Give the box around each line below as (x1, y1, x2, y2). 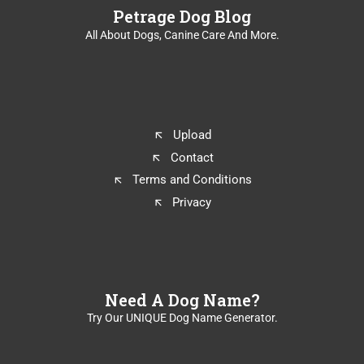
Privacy (172, 194, 212, 210)
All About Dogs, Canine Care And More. (84, 28, 279, 41)
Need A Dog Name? (104, 288, 260, 310)
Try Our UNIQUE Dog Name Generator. (86, 311, 278, 325)
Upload (172, 128, 211, 143)
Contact (170, 149, 214, 165)
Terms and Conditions (132, 172, 252, 188)
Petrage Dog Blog (113, 5, 251, 27)
